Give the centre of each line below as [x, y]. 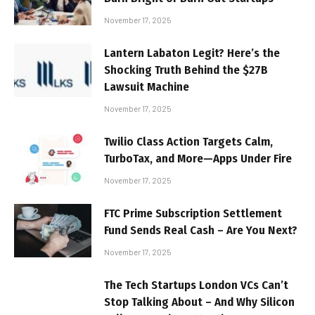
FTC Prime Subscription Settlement [193, 213]
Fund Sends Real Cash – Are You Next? [201, 230]
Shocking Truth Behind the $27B [186, 70]
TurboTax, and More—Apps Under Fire [198, 158]
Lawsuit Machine [147, 86]
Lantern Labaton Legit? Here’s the [192, 53]
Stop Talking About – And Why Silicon [199, 302]
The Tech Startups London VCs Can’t [196, 285]
